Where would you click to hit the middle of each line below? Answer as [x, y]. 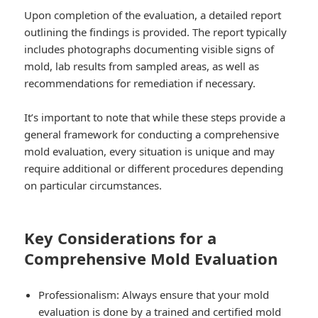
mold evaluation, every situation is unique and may [150, 151]
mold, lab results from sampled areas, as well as [142, 66]
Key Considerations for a [121, 237]
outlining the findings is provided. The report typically [156, 32]
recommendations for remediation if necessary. [140, 83]
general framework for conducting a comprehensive [152, 134]
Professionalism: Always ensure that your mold [154, 294]
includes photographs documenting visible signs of [149, 49]
